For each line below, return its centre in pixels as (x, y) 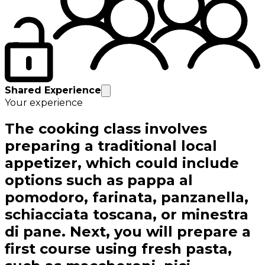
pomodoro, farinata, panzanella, (127, 198)
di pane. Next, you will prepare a (128, 232)
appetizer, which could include (122, 163)
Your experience (44, 103)
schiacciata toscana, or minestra (127, 215)
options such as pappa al (99, 180)
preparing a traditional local (111, 146)
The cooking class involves (106, 129)
